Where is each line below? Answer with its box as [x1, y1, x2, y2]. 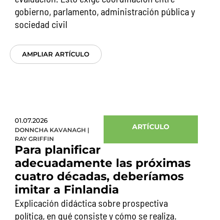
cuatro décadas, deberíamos [15, 169, 184, 183]
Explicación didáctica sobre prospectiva [15, 197, 168, 209]
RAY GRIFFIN [15, 135, 54, 142]
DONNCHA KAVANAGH [15, 126, 86, 134]
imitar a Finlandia [15, 183, 119, 196]
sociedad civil [15, 18, 67, 30]
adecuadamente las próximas [15, 156, 191, 170]
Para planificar [15, 143, 101, 157]
